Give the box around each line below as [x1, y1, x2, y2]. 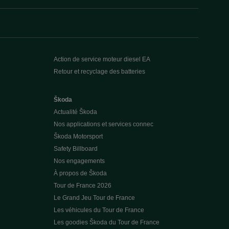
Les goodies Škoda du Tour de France [53, 219, 159, 226]
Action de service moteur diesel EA [53, 56, 150, 63]
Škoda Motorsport [53, 133, 103, 140]
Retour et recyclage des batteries [53, 68, 145, 75]
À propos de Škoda [53, 170, 107, 177]
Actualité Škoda [53, 108, 97, 116]
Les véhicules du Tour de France [53, 207, 144, 214]
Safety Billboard [53, 145, 98, 152]
